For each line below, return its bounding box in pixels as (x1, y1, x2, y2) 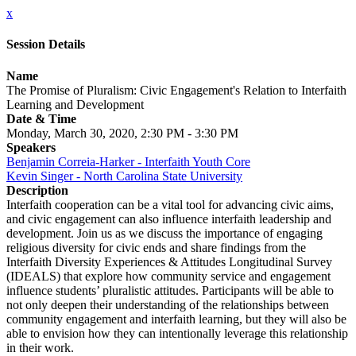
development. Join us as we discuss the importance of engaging (6, 226, 323, 240)
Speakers (6, 140, 56, 154)
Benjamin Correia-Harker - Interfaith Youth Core (6, 154, 250, 168)
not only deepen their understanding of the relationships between (6, 297, 329, 311)
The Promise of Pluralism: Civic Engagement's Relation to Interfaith (6, 83, 346, 97)
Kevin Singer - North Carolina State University (6, 168, 242, 183)
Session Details (6, 37, 85, 52)
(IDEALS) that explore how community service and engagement (6, 269, 331, 283)
